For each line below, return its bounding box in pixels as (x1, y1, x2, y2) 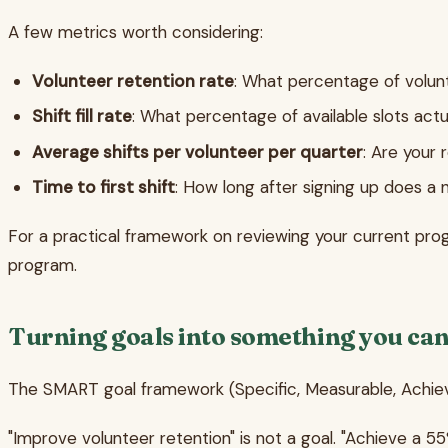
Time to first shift (32, 176, 175, 199)
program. (8, 254, 77, 277)
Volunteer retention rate (32, 70, 234, 93)
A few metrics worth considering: (8, 21, 263, 44)
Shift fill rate (32, 105, 132, 128)
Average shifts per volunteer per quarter (32, 140, 363, 163)
